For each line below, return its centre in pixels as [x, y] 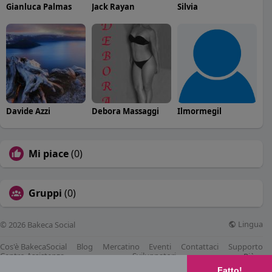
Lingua [250, 224]
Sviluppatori [154, 256]
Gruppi [45, 193]
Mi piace [49, 153]
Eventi [160, 246]
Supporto [245, 246]
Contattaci [200, 246]
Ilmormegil [199, 111]
